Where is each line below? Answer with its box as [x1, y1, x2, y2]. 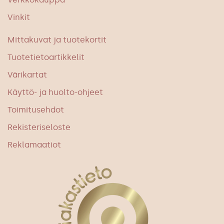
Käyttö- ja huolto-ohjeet [7, 87, 103, 97]
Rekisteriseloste [7, 122, 70, 132]
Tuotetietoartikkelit [7, 52, 84, 62]
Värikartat [7, 69, 47, 79]
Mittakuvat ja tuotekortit [7, 34, 106, 44]
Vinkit [7, 12, 30, 22]
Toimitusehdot [7, 104, 64, 114]
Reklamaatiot [7, 139, 61, 149]
